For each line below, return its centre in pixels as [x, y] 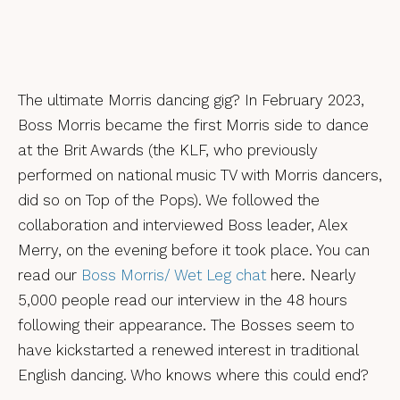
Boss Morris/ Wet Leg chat [174, 275]
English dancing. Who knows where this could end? [193, 375]
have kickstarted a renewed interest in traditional [188, 350]
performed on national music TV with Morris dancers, [200, 175]
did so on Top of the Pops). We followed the [169, 200]
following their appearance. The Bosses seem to [186, 325]
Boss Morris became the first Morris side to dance [193, 125]
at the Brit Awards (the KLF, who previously [168, 150]
